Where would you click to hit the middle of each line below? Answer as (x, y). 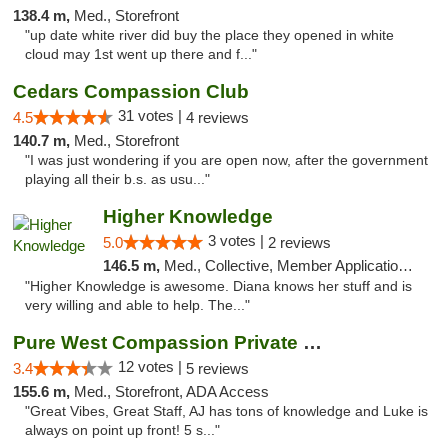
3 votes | (237, 240)
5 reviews (217, 368)
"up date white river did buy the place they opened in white (209, 35)
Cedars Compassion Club (131, 91)
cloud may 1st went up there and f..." (141, 54)
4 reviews (217, 117)
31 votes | (152, 115)
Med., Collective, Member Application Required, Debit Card (280, 265)
